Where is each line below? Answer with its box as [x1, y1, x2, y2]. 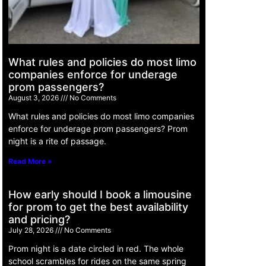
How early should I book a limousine [8, 188, 192, 201]
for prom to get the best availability [8, 200, 188, 213]
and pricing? [8, 213, 70, 226]
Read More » [8, 156, 52, 166]
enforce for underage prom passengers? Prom [8, 123, 188, 134]
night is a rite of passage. [8, 135, 106, 146]
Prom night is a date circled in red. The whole [8, 243, 183, 254]
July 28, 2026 [8, 225, 55, 235]
